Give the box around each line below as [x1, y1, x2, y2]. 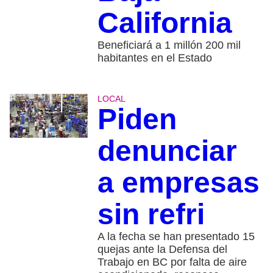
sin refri [97, 197, 205, 230]
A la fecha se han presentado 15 [97, 230, 255, 243]
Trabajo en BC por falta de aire [97, 255, 247, 268]
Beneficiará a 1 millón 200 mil [97, 38, 241, 51]
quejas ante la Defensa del [97, 243, 227, 255]
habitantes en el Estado [97, 51, 212, 64]
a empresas [97, 166, 260, 199]
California [97, 6, 232, 39]
